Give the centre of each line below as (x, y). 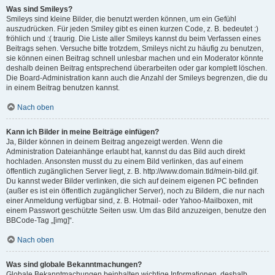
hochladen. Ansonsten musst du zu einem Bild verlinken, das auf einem (125, 161)
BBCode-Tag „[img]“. (40, 220)
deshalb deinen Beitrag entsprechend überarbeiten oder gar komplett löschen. (137, 68)
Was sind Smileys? (39, 9)
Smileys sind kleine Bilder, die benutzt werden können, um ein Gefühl (121, 19)
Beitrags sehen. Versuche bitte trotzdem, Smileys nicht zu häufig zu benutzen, (135, 48)
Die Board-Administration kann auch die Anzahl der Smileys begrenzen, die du (137, 78)
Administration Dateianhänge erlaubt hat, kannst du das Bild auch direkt (126, 152)
